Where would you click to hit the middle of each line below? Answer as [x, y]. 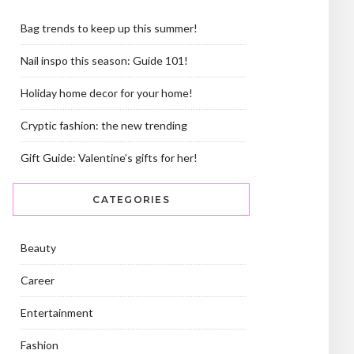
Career [38, 280]
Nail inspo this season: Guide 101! [104, 60]
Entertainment [57, 313]
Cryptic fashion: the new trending [104, 125]
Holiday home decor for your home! [107, 93]
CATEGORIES [131, 200]
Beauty [38, 248]
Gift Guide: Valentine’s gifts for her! [109, 158]
